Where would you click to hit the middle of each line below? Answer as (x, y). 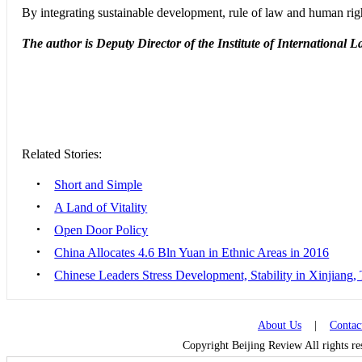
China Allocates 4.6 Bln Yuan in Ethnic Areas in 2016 (192, 253)
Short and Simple (99, 185)
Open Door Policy (101, 230)
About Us (280, 325)
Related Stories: (62, 154)
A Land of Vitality (101, 207)
